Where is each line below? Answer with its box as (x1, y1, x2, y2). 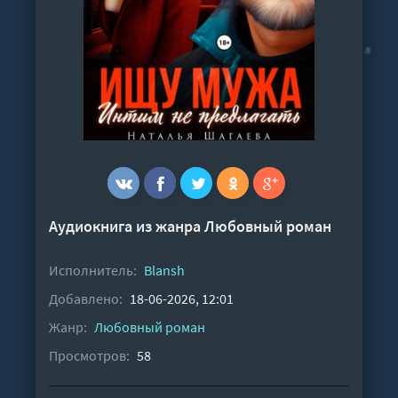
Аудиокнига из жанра (49, 216, 204, 237)
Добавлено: (49, 290, 123, 308)
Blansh (144, 261, 185, 280)
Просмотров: (49, 346, 130, 365)
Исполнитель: (49, 261, 137, 280)
